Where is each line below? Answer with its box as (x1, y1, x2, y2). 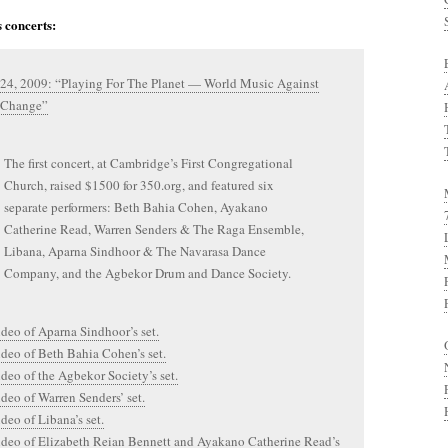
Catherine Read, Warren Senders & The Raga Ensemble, (4, 220, 304, 238)
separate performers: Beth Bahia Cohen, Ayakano (4, 198, 268, 216)
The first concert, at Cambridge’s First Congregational (4, 154, 293, 172)
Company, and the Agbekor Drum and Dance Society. (4, 264, 291, 282)
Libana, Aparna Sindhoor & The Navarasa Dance (4, 242, 266, 260)
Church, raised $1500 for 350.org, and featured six (4, 176, 274, 194)
